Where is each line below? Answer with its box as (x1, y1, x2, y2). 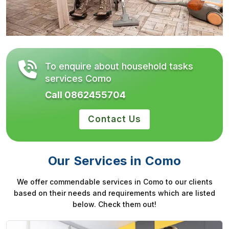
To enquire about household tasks (45, 60, 193, 72)
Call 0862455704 (45, 89, 126, 100)
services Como (45, 73, 111, 84)
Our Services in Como (48, 153, 181, 168)
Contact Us (88, 113, 141, 124)
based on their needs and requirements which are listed (14, 188, 215, 197)
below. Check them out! (73, 199, 156, 209)
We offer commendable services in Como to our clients (16, 177, 213, 186)
